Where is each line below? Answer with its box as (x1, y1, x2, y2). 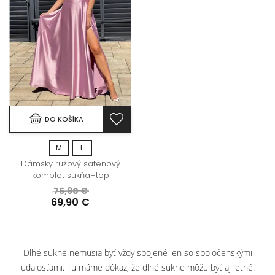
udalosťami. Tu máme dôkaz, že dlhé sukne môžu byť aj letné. (20, 261, 255, 273)
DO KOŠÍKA (44, 114, 83, 124)
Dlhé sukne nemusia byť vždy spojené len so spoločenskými (23, 247, 252, 258)
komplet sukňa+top (31, 169, 109, 181)
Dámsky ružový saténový (20, 157, 120, 169)
